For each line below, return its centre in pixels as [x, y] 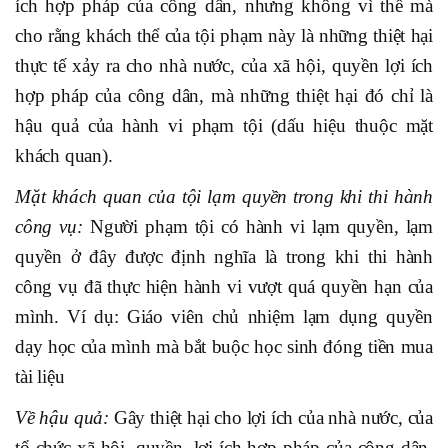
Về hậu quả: [62, 418]
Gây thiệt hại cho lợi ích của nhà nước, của [270, 418]
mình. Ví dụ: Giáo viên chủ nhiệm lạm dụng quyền [224, 317]
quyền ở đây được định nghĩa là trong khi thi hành [224, 257]
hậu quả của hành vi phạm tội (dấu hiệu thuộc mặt [224, 126]
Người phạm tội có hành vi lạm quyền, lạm [261, 227]
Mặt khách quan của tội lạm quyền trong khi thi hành [224, 197]
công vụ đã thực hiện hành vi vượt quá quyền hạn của [224, 287]
